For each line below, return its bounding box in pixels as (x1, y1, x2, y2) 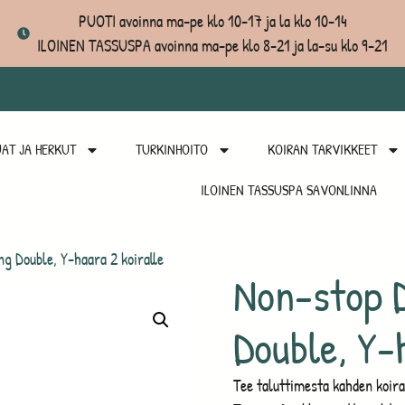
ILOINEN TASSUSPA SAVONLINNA (200, 180, 377, 200)
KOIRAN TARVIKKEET (267, 139, 377, 159)
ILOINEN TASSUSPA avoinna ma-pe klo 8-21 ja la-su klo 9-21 (37, 34, 389, 57)
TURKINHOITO (135, 139, 208, 159)
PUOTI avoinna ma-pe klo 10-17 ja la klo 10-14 (78, 10, 347, 33)
